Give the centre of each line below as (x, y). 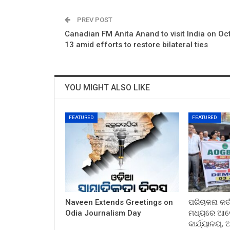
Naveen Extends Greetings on (119, 202)
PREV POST (94, 20)
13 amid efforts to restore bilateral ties (136, 44)
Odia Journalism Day (103, 213)
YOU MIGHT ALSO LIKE (107, 87)
